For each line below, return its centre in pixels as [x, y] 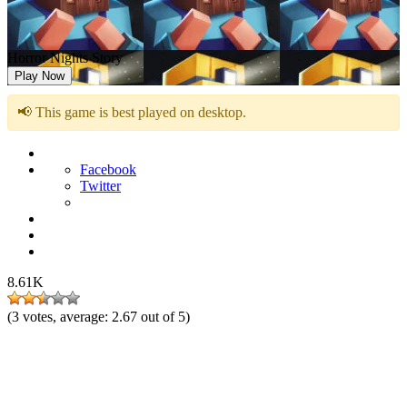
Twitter [100, 186]
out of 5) [165, 317]
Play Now [40, 76]
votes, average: [67, 317]
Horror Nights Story [65, 58]
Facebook [108, 169]
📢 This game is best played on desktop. [132, 112]
